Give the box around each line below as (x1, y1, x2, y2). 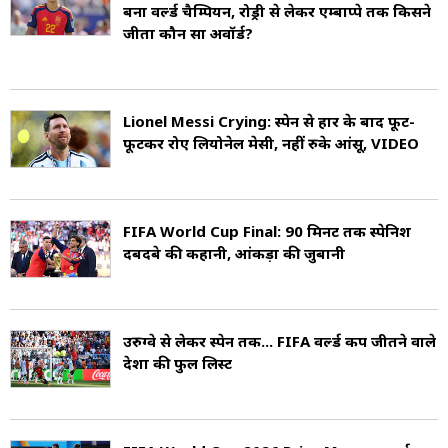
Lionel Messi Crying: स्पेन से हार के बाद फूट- (123, 111, 415, 132)
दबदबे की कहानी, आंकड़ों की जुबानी (123, 243, 345, 264)
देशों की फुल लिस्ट (123, 353, 232, 374)
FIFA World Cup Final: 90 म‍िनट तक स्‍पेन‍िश (123, 221, 411, 242)
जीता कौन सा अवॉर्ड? (123, 23, 253, 44)
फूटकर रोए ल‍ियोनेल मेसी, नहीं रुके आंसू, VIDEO (123, 133, 419, 154)
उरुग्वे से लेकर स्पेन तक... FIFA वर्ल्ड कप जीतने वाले (123, 331, 436, 352)
